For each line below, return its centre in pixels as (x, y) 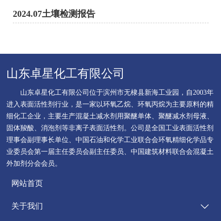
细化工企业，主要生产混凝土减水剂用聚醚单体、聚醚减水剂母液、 (110, 116)
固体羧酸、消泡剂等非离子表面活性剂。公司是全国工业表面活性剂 (110, 128)
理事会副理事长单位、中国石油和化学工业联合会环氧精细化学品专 (110, 140)
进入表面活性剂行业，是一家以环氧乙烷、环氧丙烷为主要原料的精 (110, 105)
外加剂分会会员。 (34, 164)
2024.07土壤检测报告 (54, 14)
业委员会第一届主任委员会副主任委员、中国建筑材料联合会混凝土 (110, 152)
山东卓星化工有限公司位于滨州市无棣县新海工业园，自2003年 (110, 93)
